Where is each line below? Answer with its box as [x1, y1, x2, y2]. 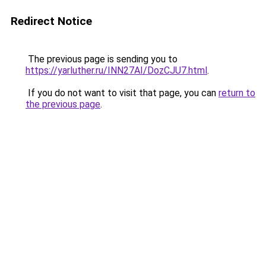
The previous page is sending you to [26, 53, 178, 65]
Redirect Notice [11, 14, 92, 28]
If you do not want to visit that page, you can [26, 87, 218, 99]
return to [218, 87, 255, 99]
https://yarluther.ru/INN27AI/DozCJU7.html [26, 65, 207, 76]
